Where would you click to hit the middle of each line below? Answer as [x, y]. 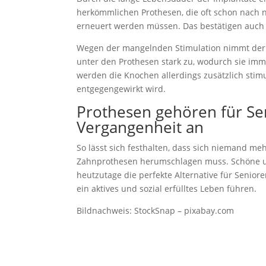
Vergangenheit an [140, 127]
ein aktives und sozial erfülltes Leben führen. [167, 189]
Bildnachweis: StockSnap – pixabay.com [156, 211]
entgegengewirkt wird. [121, 89]
